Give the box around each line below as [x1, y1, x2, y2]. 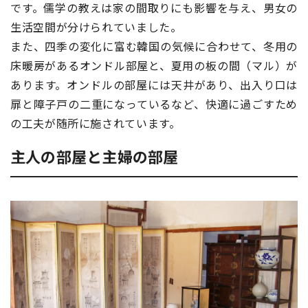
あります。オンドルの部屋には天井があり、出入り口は [10, 76, 298, 93]
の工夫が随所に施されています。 [10, 114, 181, 131]
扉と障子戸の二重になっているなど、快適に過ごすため [10, 95, 298, 112]
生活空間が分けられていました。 [10, 18, 182, 35]
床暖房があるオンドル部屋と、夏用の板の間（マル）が [10, 56, 298, 74]
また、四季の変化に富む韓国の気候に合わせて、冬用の [10, 37, 298, 54]
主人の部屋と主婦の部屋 [10, 144, 179, 167]
